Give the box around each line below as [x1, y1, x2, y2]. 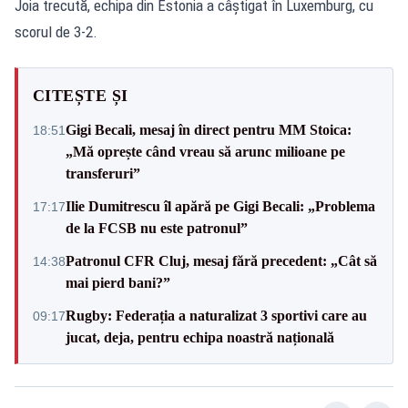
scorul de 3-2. [15, 22, 97, 41]
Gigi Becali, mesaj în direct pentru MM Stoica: [66, 121, 352, 138]
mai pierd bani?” [66, 274, 170, 291]
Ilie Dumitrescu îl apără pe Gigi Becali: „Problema [66, 198, 375, 214]
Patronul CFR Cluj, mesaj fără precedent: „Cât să [66, 252, 377, 269]
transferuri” [66, 165, 140, 181]
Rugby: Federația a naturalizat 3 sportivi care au [66, 307, 367, 323]
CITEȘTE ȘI [33, 86, 128, 105]
